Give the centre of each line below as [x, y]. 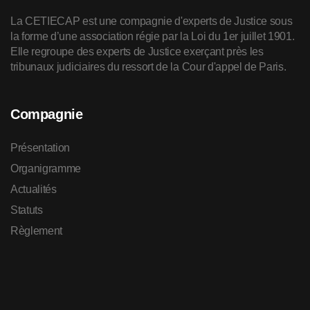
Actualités [34, 189]
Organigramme [46, 168]
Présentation [40, 148]
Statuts [27, 210]
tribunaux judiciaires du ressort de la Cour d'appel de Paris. [148, 67]
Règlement [37, 231]
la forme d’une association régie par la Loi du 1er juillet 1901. [153, 36]
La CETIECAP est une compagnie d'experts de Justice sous [152, 21]
